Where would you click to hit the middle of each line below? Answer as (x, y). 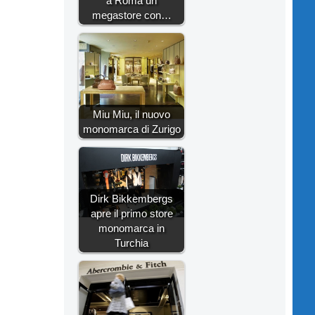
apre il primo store (131, 213)
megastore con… (131, 15)
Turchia (131, 243)
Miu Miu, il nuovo (131, 114)
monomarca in (131, 228)
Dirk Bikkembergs (131, 198)
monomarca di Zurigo (131, 129)
